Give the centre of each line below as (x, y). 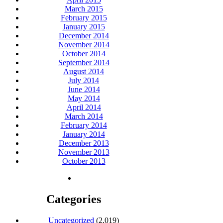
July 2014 (84, 81)
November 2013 (84, 152)
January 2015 (84, 27)
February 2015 (84, 18)
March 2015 (84, 9)
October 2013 (84, 161)
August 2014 (84, 72)
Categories (74, 199)
